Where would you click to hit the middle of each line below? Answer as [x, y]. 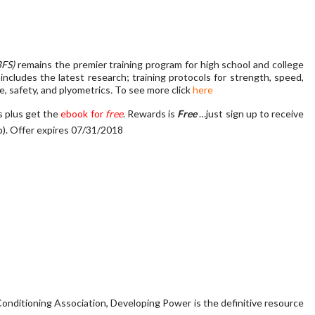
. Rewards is [149, 114]
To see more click [154, 90]
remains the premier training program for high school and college [160, 64]
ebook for [83, 114]
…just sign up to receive [252, 114]
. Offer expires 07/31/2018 [64, 130]
